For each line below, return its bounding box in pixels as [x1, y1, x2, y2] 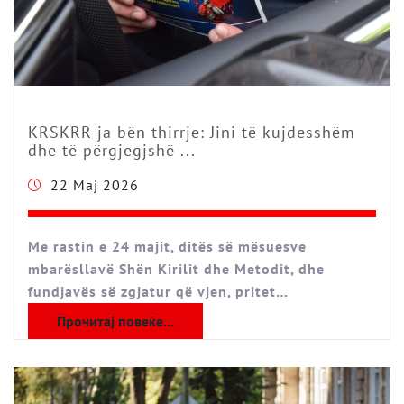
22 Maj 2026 [50, 176, 139, 195]
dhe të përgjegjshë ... [28, 140, 196, 161]
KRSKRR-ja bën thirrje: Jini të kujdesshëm [28, 122, 355, 143]
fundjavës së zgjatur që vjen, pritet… [28, 282, 289, 301]
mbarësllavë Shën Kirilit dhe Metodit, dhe [28, 260, 325, 279]
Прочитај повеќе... [57, 312, 174, 331]
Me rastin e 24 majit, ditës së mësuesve [28, 237, 307, 256]
